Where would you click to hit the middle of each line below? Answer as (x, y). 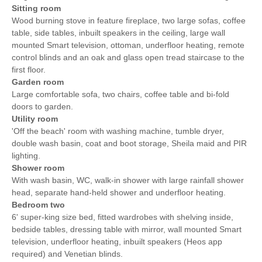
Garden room (38, 82)
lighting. (26, 155)
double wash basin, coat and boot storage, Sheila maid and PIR (129, 143)
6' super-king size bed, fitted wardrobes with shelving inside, (123, 217)
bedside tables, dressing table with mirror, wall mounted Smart (127, 229)
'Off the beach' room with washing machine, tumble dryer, (118, 131)
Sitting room (36, 8)
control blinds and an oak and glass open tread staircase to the (128, 57)
